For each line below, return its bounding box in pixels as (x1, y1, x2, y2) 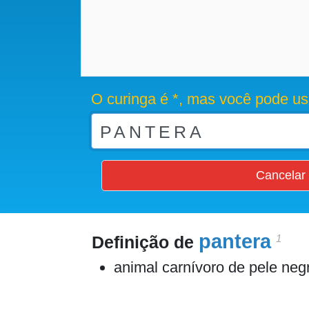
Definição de (92, 232, 199, 252)
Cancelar (255, 168, 306, 182)
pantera (199, 230, 271, 252)
